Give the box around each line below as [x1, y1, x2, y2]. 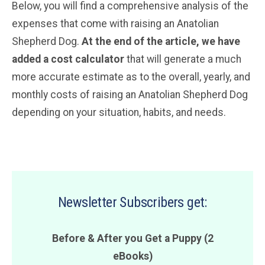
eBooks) [112, 250, 153, 262]
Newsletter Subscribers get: [58, 193, 207, 211]
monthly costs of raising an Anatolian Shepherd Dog [12, 88, 248, 101]
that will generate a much [124, 53, 241, 65]
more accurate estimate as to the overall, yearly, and [12, 70, 250, 83]
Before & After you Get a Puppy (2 [51, 232, 214, 244]
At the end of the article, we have [82, 35, 240, 47]
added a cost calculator [12, 53, 124, 65]
